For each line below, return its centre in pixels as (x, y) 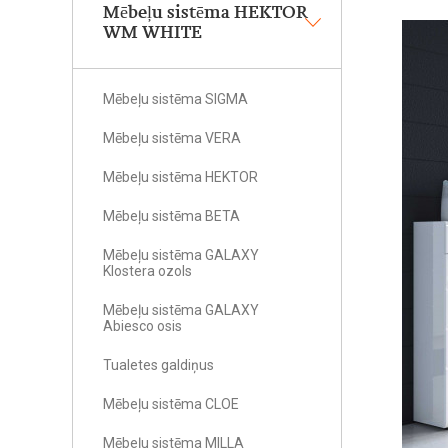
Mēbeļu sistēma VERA (172, 138)
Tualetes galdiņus (158, 365)
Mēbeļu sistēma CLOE (171, 404)
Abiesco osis (142, 326)
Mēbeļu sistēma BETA (171, 216)
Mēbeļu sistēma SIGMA (175, 99)
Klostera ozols (147, 271)
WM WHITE (152, 33)
